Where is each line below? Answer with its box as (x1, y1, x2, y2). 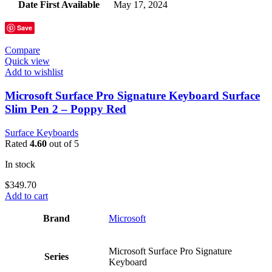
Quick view (5, 56, 50, 67)
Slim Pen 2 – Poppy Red (5, 102, 126, 115)
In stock (5, 158, 35, 169)
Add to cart (5, 190, 48, 201)
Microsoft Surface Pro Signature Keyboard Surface (5, 89, 260, 102)
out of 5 (47, 138, 79, 149)
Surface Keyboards (5, 127, 78, 138)
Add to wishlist (5, 67, 63, 78)
